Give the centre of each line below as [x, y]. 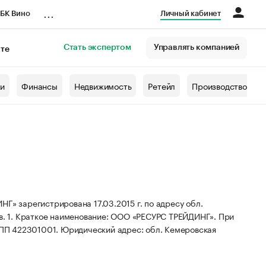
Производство [219, 85]
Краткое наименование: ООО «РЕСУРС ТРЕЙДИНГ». [117, 216]
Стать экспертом [97, 47]
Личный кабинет [190, 13]
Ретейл [162, 85]
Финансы [39, 85]
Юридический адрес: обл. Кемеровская [139, 229]
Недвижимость [103, 85]
